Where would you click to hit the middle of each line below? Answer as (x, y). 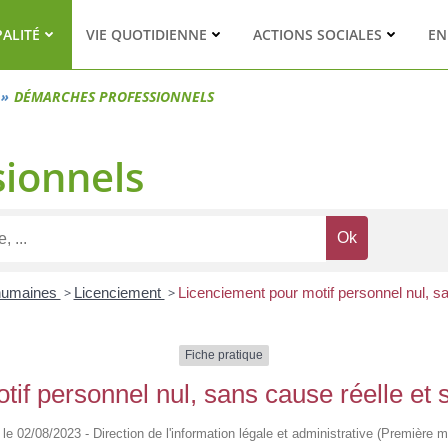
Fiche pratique (224, 355)
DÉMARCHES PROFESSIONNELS (114, 96)
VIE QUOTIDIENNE (146, 34)
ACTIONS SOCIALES (317, 34)
